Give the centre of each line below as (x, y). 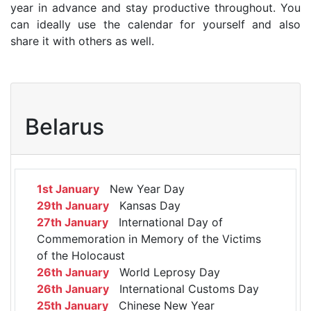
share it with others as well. (82, 41)
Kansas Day (145, 205)
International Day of (166, 222)
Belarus (65, 126)
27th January (73, 222)
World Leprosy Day (165, 272)
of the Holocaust (81, 255)
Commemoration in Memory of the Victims (149, 238)
